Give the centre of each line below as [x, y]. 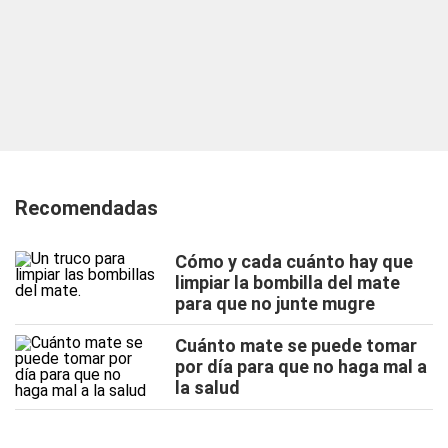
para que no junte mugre [275, 303]
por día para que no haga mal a [301, 366]
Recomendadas [86, 208]
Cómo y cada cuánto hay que [294, 261]
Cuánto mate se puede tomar [296, 345]
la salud [207, 387]
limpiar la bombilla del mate [287, 282]
